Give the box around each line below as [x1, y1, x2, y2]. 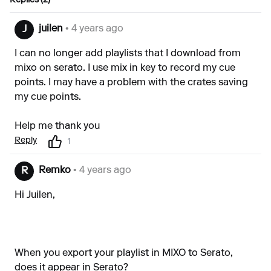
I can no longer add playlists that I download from [15, 49, 241, 59]
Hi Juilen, [15, 191, 55, 200]
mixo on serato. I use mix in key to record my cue [15, 64, 235, 73]
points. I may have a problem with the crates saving [15, 78, 248, 88]
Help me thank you [15, 122, 100, 131]
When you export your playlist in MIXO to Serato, [15, 249, 233, 258]
